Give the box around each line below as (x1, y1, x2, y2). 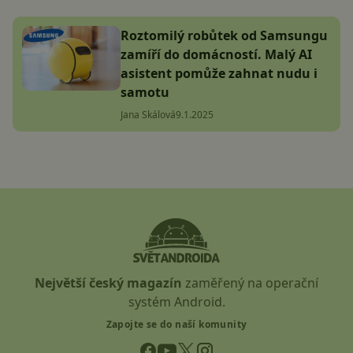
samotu (121, 84, 169, 102)
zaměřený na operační (182, 274, 318, 292)
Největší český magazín (35, 274, 182, 292)
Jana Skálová (121, 108, 176, 122)
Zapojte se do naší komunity (106, 318, 247, 332)
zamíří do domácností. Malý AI (121, 46, 312, 64)
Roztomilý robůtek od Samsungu (121, 27, 328, 45)
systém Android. (128, 293, 225, 311)
